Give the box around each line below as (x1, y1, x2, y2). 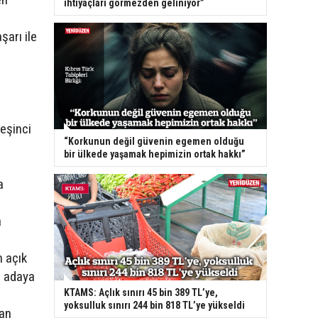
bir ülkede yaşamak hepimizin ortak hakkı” (64, 148, 246, 160)
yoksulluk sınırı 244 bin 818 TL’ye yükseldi (64, 300, 245, 312)
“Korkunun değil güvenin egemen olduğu (64, 136, 244, 148)
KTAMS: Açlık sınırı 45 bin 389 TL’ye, (64, 287, 218, 299)
